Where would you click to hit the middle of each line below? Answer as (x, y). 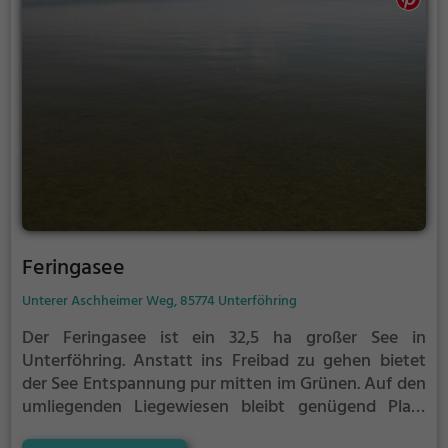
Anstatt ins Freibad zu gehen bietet (279, 361)
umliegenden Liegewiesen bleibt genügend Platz (223, 407)
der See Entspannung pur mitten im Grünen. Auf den (223, 384)
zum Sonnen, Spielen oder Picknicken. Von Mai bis (223, 430)
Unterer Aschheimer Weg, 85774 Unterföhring (159, 301)
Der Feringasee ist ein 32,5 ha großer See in (223, 338)
